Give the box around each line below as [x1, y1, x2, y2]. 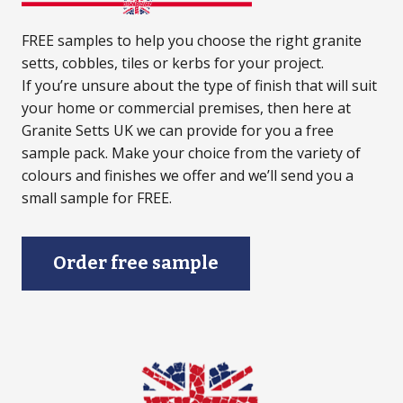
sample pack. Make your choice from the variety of [22, 142, 361, 163]
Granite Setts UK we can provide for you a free [22, 120, 334, 140]
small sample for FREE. [22, 187, 172, 208]
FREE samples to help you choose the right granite [22, 30, 362, 50]
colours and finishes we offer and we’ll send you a [22, 165, 354, 185]
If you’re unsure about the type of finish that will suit [22, 75, 377, 95]
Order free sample [53, 252, 219, 274]
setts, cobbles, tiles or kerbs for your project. [22, 52, 324, 73]
